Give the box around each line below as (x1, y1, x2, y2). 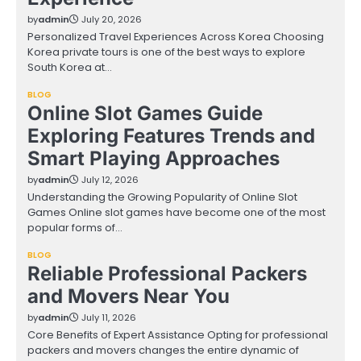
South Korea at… (27, 60, 112, 75)
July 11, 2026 (81, 311, 136, 324)
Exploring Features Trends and (27, 124, 315, 147)
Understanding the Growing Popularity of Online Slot (27, 189, 297, 205)
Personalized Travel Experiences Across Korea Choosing (27, 29, 324, 44)
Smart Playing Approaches (27, 147, 280, 170)
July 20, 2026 (81, 13, 142, 26)
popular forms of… (27, 220, 122, 235)
